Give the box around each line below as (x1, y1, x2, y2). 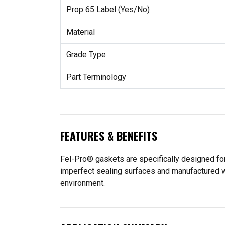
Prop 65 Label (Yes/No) (66, 4, 150, 14)
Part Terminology (66, 72, 126, 82)
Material (66, 27, 95, 37)
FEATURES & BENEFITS (60, 128, 157, 144)
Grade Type (66, 49, 106, 59)
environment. (60, 178, 105, 188)
